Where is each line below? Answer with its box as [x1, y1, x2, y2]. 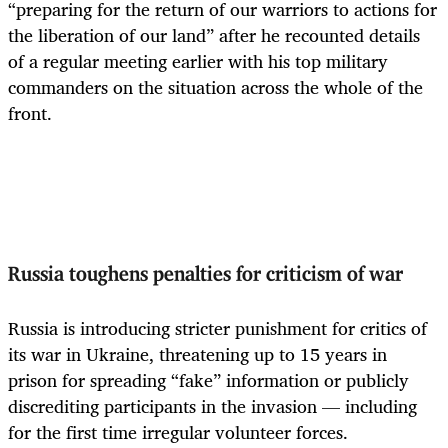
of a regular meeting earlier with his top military [8, 45, 388, 76]
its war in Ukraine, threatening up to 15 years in [8, 338, 387, 369]
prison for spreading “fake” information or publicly [8, 364, 409, 395]
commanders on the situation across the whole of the [8, 71, 423, 102]
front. [8, 97, 52, 128]
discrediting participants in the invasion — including [8, 390, 417, 421]
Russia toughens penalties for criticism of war [8, 265, 403, 286]
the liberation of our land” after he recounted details [8, 19, 420, 50]
